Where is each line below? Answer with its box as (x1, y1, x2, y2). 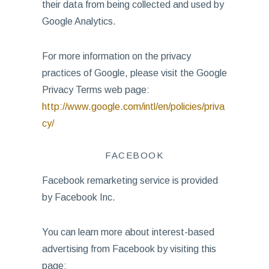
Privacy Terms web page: (41, 85, 150, 95)
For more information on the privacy (41, 51, 191, 61)
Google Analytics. (41, 16, 116, 26)
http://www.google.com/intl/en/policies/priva (41, 101, 225, 112)
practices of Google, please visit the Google (41, 68, 227, 78)
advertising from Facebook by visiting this (41, 244, 216, 254)
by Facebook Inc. (41, 192, 115, 202)
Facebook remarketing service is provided (41, 175, 218, 186)
